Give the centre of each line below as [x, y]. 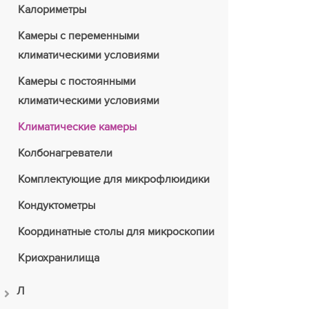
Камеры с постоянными [77, 81]
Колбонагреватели [65, 153]
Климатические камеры [77, 127]
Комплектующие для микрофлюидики [114, 179]
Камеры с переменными [79, 36]
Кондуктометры [57, 206]
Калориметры [52, 10]
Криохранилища [59, 258]
